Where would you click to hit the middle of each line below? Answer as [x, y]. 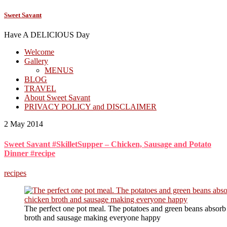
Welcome [39, 52]
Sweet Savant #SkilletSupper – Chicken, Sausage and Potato [108, 144]
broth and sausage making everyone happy [92, 217]
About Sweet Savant [57, 98]
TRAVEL [40, 89]
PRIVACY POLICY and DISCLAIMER [90, 107]
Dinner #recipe [30, 153]
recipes [15, 173]
